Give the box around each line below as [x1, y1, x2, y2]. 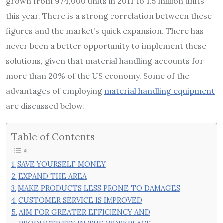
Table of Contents [11, 130, 95, 143]
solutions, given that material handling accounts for [6, 55, 204, 66]
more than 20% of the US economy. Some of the [6, 70, 189, 81]
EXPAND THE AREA [18, 171, 87, 181]
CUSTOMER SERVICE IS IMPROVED [18, 195, 142, 205]
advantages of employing [6, 85, 104, 96]
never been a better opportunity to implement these [6, 40, 206, 51]
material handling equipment [104, 85, 215, 96]
